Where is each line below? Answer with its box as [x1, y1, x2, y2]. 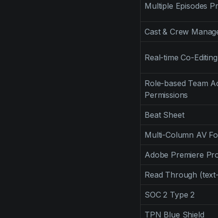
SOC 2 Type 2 [145, 190, 195, 200]
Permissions [145, 90, 188, 100]
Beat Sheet [145, 110, 184, 120]
